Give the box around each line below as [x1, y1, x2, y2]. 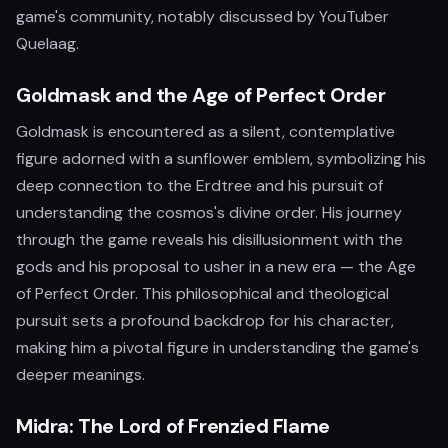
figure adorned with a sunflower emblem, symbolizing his [16, 148, 426, 169]
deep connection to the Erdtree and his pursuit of [16, 175, 383, 196]
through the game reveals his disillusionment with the [16, 229, 403, 250]
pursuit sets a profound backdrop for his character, [16, 310, 394, 331]
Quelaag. [16, 33, 79, 54]
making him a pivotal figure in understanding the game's [16, 337, 419, 358]
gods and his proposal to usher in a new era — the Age [16, 256, 416, 277]
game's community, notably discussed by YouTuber [16, 6, 389, 27]
